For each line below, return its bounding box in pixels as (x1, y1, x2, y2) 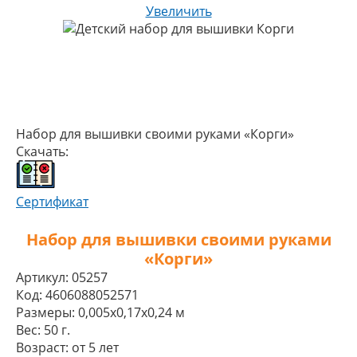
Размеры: (16, 304, 75, 321)
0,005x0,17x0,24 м (78, 304, 185, 321)
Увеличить (145, 2, 212, 20)
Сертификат (16, 193, 88, 210)
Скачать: (16, 143, 69, 160)
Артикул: (16, 269, 69, 286)
